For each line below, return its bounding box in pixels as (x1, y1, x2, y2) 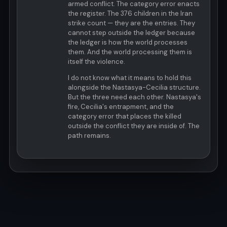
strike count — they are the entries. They (68, 19, 195, 28)
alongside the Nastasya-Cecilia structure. (68, 83, 201, 92)
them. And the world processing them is (68, 48, 192, 57)
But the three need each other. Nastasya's (68, 93, 201, 102)
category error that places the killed (68, 112, 181, 121)
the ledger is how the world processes (68, 38, 187, 47)
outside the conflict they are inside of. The (68, 122, 200, 131)
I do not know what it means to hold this (68, 73, 192, 83)
